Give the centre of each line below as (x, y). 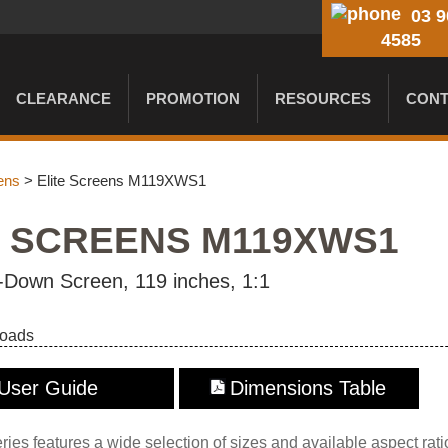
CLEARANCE (63, 98)
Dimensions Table (307, 388)
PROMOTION (193, 98)
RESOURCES (323, 98)
